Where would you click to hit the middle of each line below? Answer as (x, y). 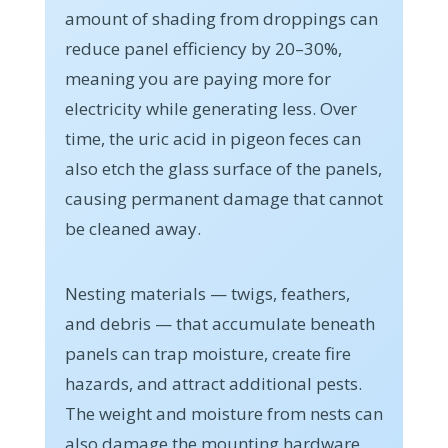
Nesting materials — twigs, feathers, (207, 294)
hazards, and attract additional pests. (213, 384)
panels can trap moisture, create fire (207, 354)
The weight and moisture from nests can (223, 414)
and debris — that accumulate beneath (219, 324)
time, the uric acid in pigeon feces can (212, 139)
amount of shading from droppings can (221, 19)
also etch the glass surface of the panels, (223, 169)
